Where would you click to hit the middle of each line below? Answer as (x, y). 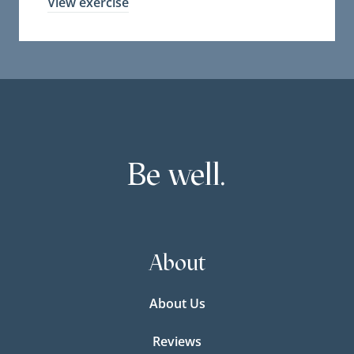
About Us (177, 304)
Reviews (177, 342)
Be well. (177, 174)
